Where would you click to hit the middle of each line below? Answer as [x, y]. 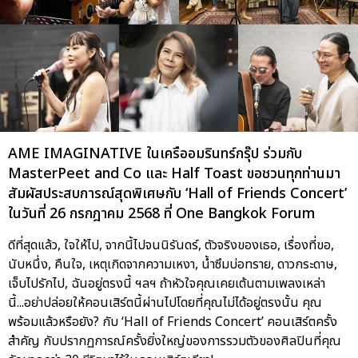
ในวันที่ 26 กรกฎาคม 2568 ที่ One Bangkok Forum [161, 213]
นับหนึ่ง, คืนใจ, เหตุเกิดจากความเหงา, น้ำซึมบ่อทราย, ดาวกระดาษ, [173, 264]
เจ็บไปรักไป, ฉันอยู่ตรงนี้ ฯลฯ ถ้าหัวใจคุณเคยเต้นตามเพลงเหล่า [167, 283]
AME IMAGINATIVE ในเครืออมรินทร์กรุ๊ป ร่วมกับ [155, 153]
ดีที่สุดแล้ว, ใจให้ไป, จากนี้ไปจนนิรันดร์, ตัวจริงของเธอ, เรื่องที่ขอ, [171, 245]
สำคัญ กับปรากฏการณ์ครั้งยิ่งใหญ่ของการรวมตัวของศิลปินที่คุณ [175, 341]
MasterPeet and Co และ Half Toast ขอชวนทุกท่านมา [174, 173]
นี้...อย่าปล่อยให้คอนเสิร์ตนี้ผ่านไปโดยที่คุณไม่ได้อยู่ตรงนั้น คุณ [165, 302]
